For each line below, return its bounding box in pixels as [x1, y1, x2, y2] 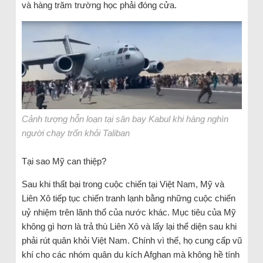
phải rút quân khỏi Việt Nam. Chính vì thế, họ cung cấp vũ [21, 235, 242, 246]
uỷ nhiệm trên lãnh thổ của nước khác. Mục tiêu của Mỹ [21, 207, 236, 218]
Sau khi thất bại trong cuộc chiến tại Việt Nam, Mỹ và [21, 179, 224, 190]
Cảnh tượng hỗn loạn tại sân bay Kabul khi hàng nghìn [21, 114, 228, 124]
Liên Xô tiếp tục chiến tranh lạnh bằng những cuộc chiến [21, 193, 235, 204]
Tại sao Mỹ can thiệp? [21, 156, 106, 167]
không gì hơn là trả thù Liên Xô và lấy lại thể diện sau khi [21, 221, 237, 232]
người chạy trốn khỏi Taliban [21, 128, 130, 139]
